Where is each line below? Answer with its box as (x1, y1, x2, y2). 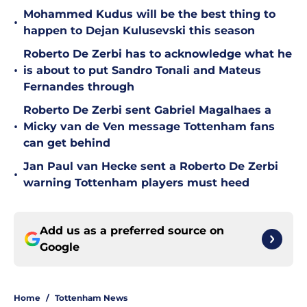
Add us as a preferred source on (40, 224, 224, 238)
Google (40, 241, 79, 254)
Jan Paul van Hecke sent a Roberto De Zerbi (23, 160, 278, 173)
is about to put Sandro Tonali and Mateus (23, 64, 261, 77)
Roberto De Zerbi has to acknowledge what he (23, 47, 292, 61)
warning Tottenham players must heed (23, 176, 249, 190)
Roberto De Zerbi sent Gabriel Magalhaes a (23, 103, 271, 117)
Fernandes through (23, 80, 134, 94)
